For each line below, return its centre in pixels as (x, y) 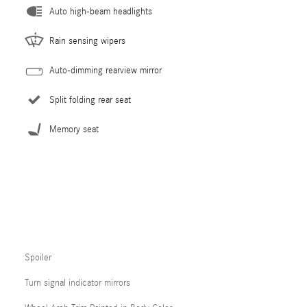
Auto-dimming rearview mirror (106, 70)
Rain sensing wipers (87, 41)
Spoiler (38, 257)
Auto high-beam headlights (101, 11)
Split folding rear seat (90, 100)
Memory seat (74, 129)
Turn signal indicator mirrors (77, 283)
